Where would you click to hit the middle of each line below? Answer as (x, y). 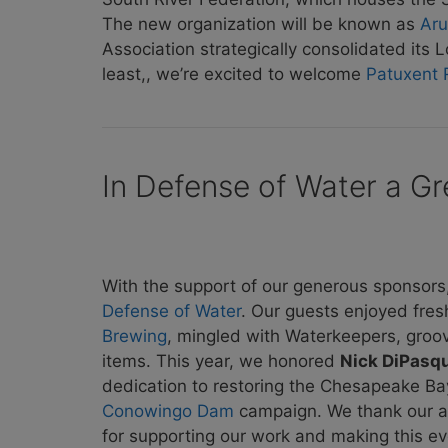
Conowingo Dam (168, 411)
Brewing (134, 336)
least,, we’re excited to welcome (234, 73)
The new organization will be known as (261, 23)
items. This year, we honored (221, 361)
